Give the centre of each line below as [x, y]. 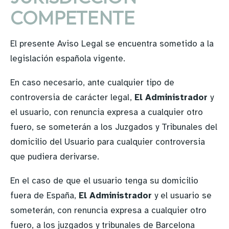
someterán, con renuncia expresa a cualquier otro [108, 210]
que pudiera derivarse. [55, 157]
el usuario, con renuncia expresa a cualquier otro [107, 112]
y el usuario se [183, 196]
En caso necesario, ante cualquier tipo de [92, 83]
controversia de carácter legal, [72, 97]
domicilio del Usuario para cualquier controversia [108, 142]
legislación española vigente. [68, 59]
